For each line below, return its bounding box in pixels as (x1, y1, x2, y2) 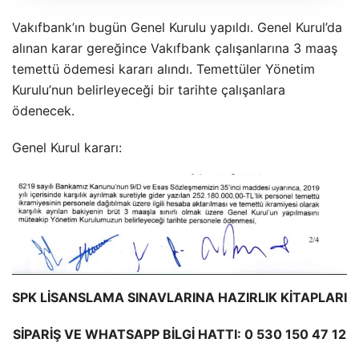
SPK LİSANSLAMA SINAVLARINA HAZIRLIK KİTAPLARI (12, 289, 347, 306)
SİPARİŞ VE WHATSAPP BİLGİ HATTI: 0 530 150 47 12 (13, 326, 346, 343)
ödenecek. (12, 102, 75, 119)
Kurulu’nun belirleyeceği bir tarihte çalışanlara (12, 81, 285, 98)
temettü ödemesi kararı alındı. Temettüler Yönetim (12, 60, 315, 77)
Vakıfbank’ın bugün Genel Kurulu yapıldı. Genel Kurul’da (12, 18, 342, 35)
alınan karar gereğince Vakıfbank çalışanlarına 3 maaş (12, 39, 337, 56)
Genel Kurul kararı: (12, 139, 122, 155)
